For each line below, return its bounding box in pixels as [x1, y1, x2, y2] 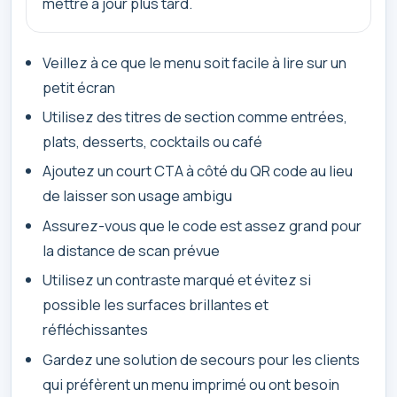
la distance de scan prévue [43, 239, 221, 261]
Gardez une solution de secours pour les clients [43, 348, 361, 370]
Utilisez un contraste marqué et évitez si [43, 269, 312, 291]
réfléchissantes [43, 319, 149, 340]
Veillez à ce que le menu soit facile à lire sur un [43, 51, 347, 73]
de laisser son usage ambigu [43, 185, 233, 206]
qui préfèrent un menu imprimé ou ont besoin [43, 373, 340, 394]
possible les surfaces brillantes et [43, 294, 269, 315]
